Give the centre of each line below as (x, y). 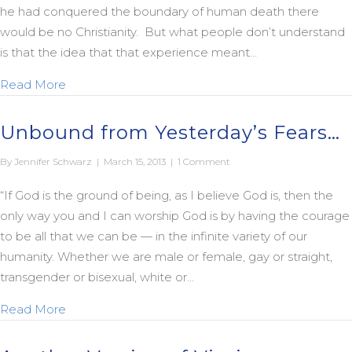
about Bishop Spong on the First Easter (179, 84)
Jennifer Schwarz (53, 161)
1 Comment (204, 161)
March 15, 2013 (136, 161)
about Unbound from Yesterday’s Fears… (182, 308)
